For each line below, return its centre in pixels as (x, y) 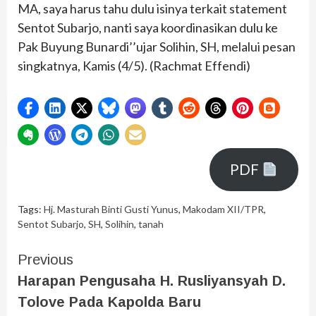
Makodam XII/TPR (223, 209)
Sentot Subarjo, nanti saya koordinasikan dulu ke (148, 27)
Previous (45, 259)
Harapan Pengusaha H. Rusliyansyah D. (152, 280)
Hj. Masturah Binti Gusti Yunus (111, 209)
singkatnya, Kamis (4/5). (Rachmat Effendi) (134, 65)
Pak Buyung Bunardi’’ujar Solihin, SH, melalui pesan (157, 46)
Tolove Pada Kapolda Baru (109, 302)
